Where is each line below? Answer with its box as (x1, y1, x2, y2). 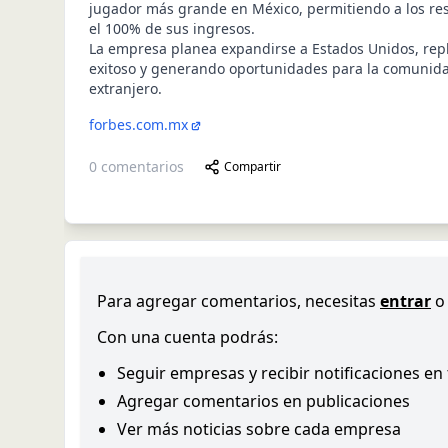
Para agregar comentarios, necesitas (97, 290, 376, 312)
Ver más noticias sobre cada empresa (117, 418, 401, 440)
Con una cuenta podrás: (97, 326, 278, 348)
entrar (380, 290, 431, 312)
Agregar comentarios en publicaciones (117, 390, 410, 412)
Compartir (224, 158, 281, 175)
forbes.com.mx (89, 115, 188, 134)
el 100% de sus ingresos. (89, 19, 255, 38)
